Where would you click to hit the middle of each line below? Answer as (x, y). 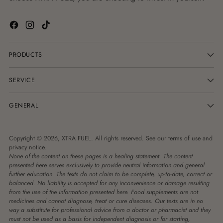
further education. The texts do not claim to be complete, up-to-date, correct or (111, 174)
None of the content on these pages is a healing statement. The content (101, 157)
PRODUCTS (26, 55)
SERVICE (22, 80)
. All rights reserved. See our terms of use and (152, 139)
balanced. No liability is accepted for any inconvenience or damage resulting (109, 183)
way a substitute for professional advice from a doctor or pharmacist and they (110, 210)
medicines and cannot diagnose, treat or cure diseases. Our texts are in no (106, 201)
